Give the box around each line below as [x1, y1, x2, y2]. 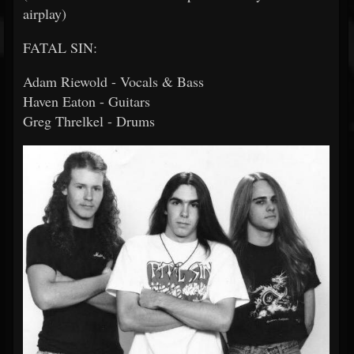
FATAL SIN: [23, 38, 97, 57]
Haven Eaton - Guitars [23, 92, 150, 111]
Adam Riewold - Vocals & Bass [23, 72, 204, 91]
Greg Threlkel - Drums [23, 111, 155, 130]
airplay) [23, 4, 66, 23]
